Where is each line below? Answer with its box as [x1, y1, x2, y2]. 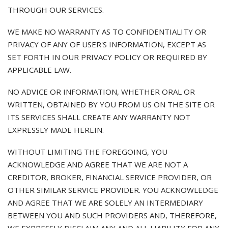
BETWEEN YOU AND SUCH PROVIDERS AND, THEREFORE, [8, 210, 217, 220]
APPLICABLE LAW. [8, 65, 71, 75]
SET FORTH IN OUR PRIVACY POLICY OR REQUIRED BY [8, 52, 207, 62]
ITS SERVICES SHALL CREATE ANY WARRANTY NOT [8, 112, 190, 122]
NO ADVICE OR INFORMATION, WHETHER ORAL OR [8, 87, 195, 97]
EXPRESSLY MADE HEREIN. [8, 125, 104, 135]
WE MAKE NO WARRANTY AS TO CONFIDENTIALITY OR [8, 26, 206, 37]
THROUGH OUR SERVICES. [8, 5, 104, 15]
